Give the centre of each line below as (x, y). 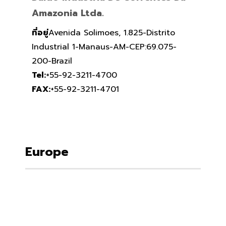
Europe (47, 152)
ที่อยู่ (40, 33)
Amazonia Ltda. (68, 13)
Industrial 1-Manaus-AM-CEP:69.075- (104, 47)
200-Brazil (52, 61)
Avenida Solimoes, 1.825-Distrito (111, 33)
